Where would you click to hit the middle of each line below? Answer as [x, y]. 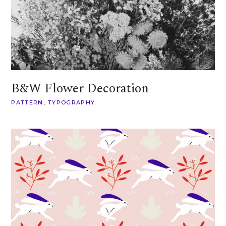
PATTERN [27, 102]
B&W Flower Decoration [80, 89]
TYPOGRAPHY [71, 102]
